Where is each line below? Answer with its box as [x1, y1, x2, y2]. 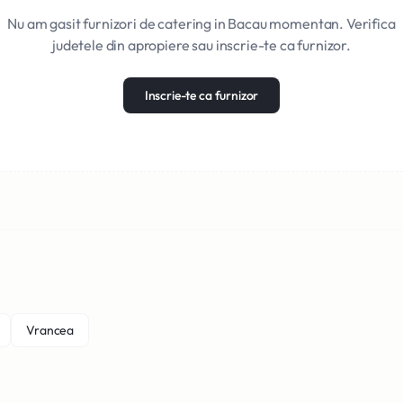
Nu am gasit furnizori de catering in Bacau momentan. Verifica [7, 14, 396, 32]
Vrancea [26, 322, 75, 338]
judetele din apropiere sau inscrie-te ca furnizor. [52, 36, 351, 54]
